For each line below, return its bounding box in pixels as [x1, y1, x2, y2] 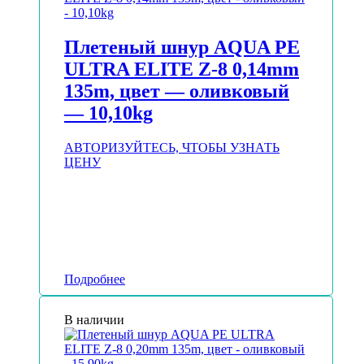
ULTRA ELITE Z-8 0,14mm [64, 58, 299, 80]
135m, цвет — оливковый [64, 80, 289, 102]
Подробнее [64, 272, 125, 287]
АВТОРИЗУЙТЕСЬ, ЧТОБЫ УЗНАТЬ [64, 141, 279, 155]
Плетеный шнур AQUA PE [64, 37, 300, 58]
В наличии [64, 313, 124, 327]
